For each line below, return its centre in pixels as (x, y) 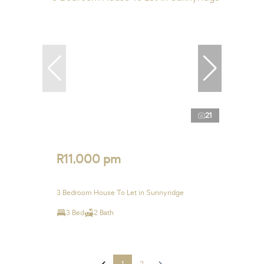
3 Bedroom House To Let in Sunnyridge (120, 192)
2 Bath (104, 212)
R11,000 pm (89, 159)
